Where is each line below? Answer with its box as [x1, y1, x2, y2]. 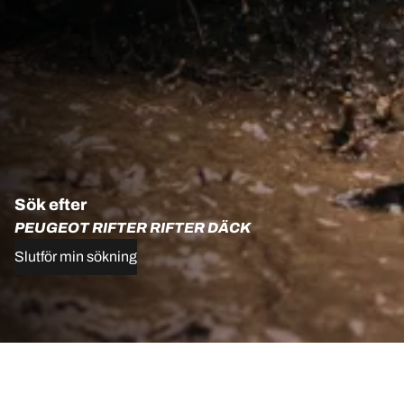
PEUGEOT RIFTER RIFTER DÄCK [14, 220, 251, 235]
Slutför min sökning [14, 249, 137, 264]
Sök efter [14, 196, 87, 214]
